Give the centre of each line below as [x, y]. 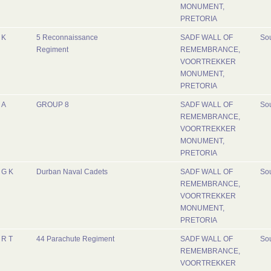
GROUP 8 [53, 105]
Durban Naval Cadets [72, 172]
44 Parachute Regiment [75, 239]
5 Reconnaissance [67, 38]
